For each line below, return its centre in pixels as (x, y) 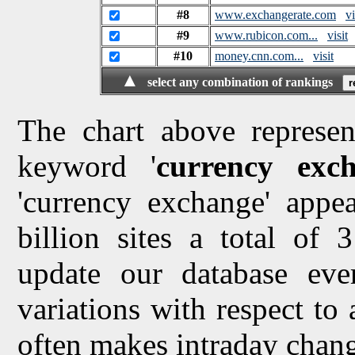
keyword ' (87, 166)
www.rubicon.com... (266, 35)
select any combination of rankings (243, 82)
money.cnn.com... (259, 55)
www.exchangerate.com (275, 14)
